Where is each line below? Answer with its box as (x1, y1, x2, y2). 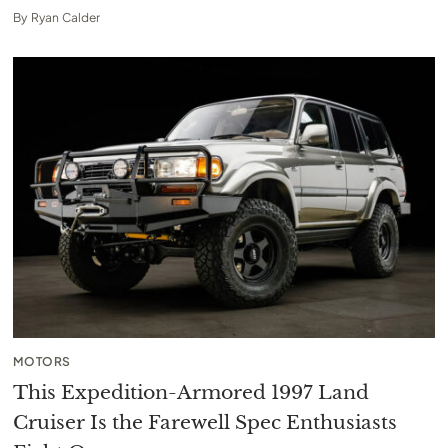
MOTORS (13, 353, 72, 369)
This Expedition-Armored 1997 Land (13, 380, 370, 404)
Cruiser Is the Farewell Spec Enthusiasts (13, 410, 398, 434)
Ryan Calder (30, 10, 100, 26)
